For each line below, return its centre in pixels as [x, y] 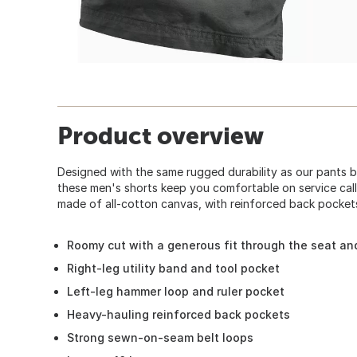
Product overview [161, 135]
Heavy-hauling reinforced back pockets [178, 314]
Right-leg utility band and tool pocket [173, 268]
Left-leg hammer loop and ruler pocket [176, 291]
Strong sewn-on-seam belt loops [160, 337]
